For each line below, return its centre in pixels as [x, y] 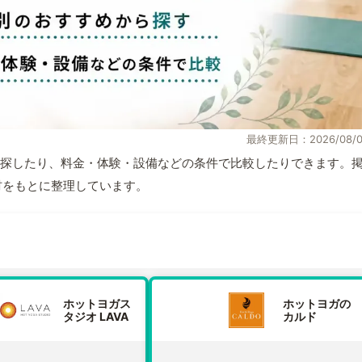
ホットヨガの [317, 304]
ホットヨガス [97, 304]
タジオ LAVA [96, 317]
